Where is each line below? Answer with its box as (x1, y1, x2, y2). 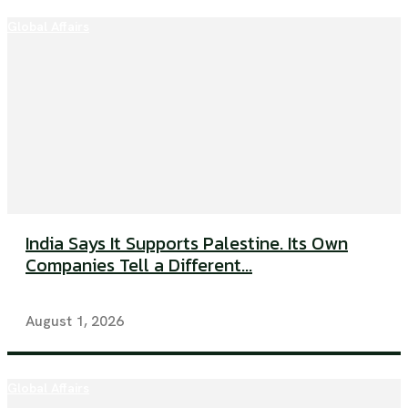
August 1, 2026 (25, 311, 124, 331)
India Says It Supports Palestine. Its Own (25, 229, 348, 258)
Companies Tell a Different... (25, 251, 252, 280)
